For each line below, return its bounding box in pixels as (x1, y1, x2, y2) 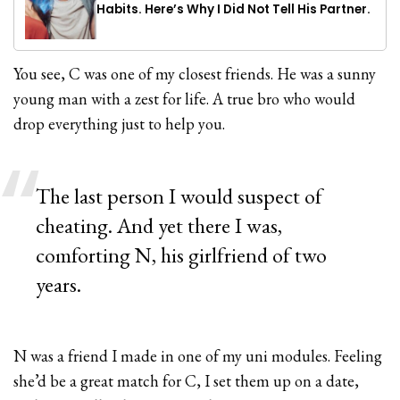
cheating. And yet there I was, (36, 211, 283, 239)
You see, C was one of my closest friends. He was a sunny (13, 62, 377, 84)
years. (36, 270, 81, 298)
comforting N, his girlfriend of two (36, 240, 328, 269)
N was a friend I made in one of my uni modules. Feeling (13, 345, 383, 366)
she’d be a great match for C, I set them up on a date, (13, 370, 360, 391)
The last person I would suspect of (36, 181, 323, 210)
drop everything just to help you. (13, 112, 226, 134)
